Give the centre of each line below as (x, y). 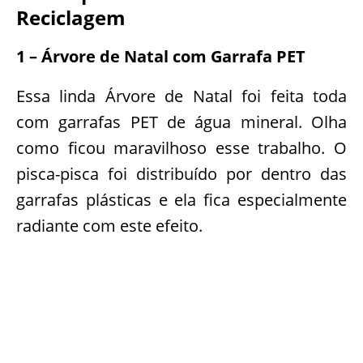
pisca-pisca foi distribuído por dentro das (181, 174)
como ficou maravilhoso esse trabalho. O (181, 148)
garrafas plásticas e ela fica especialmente (181, 200)
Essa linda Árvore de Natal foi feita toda (181, 96)
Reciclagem (71, 17)
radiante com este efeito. (109, 226)
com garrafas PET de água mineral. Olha (181, 122)
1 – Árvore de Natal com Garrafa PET (161, 56)
